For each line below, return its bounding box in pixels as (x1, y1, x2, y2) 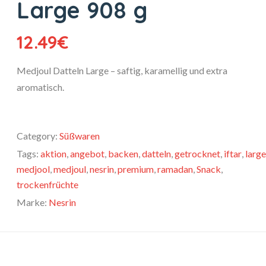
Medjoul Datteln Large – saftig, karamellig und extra (16, 65, 227, 76)
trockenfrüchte (16, 179, 78, 190)
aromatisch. (16, 81, 64, 93)
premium (117, 163, 154, 175)
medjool (16, 163, 50, 175)
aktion (40, 148, 66, 159)
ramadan (157, 163, 193, 175)
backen (107, 148, 138, 159)
